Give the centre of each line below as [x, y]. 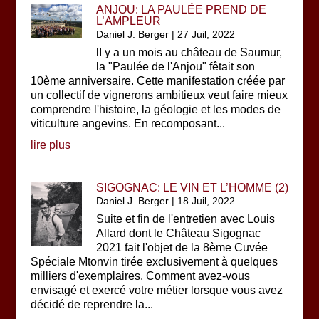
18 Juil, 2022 [206, 201]
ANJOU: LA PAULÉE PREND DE [182, 10]
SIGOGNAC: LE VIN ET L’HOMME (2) [193, 188]
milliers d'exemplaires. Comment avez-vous [140, 276]
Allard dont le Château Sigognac [179, 233]
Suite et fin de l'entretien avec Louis [186, 219]
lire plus [50, 145]
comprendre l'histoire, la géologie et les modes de [155, 109]
